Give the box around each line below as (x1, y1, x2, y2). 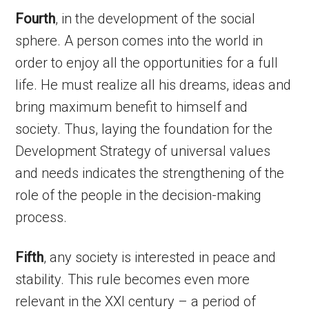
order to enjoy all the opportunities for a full (15, 54, 279, 71)
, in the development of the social (55, 10, 256, 27)
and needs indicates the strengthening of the (15, 165, 285, 181)
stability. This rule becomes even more (15, 271, 250, 288)
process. (15, 209, 68, 226)
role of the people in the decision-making (15, 187, 262, 203)
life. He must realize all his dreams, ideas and (15, 77, 292, 93)
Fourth (15, 10, 56, 27)
